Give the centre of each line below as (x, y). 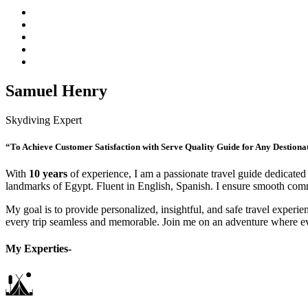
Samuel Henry (56, 90)
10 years (48, 174)
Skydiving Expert (44, 120)
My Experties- (38, 249)
